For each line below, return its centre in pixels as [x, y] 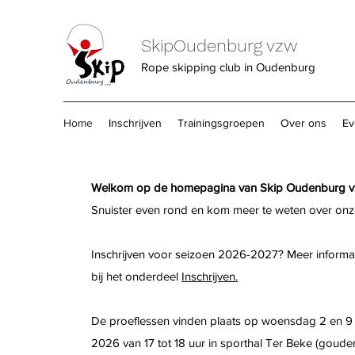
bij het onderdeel [136, 276]
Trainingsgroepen [221, 123]
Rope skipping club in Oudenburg [228, 67]
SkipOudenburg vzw [219, 46]
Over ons [303, 123]
